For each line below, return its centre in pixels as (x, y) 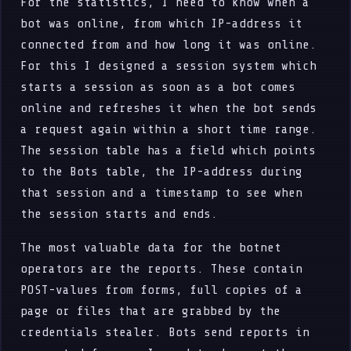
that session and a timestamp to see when (162, 192)
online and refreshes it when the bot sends (169, 108)
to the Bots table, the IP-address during (162, 171)
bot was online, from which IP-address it (162, 23)
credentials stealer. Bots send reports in (165, 332)
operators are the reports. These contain (162, 268)
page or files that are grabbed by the (151, 311)
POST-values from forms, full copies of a (162, 289)
